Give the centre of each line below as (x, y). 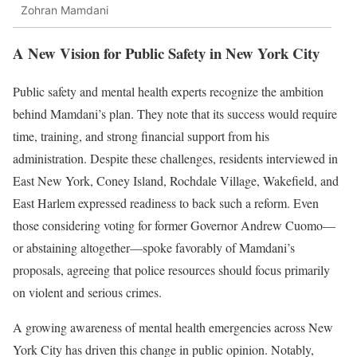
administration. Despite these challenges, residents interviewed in (175, 159)
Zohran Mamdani (65, 10)
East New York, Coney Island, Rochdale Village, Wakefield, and (176, 181)
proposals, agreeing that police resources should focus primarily (171, 270)
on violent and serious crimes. (87, 292)
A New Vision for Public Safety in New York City (166, 53)
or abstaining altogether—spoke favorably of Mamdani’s (154, 248)
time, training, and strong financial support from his (141, 136)
